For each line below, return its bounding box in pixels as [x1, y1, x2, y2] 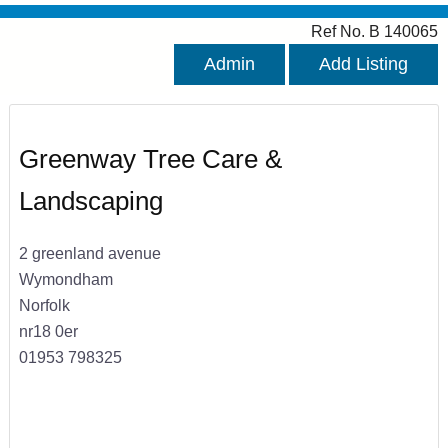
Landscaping [18, 186, 163, 217]
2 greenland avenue [18, 243, 161, 262]
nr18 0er [18, 321, 78, 340]
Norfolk [18, 295, 70, 314]
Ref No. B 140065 [311, 22, 438, 41]
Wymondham [18, 269, 113, 288]
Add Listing [319, 54, 408, 75]
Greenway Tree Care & [18, 144, 282, 175]
